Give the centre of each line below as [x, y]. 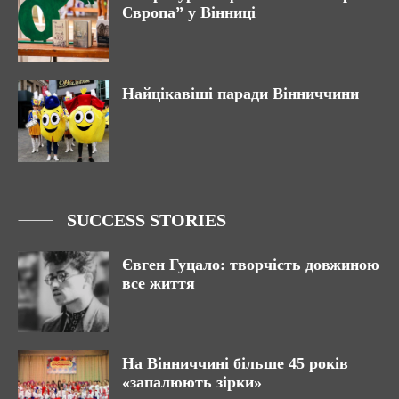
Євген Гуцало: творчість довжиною [251, 264]
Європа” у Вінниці [189, 13]
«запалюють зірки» [192, 383]
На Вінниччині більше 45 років [235, 364]
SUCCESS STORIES [147, 220]
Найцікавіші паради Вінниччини [240, 93]
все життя [159, 283]
